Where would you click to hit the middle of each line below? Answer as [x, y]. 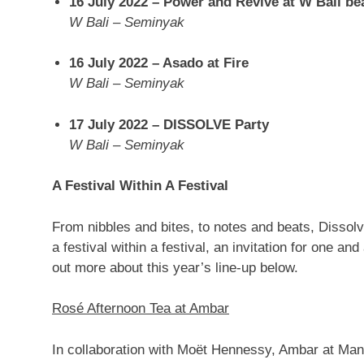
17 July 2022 [109, 124]
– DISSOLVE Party [209, 124]
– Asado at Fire [199, 63]
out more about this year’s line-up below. [175, 267]
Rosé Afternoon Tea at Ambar [141, 308]
